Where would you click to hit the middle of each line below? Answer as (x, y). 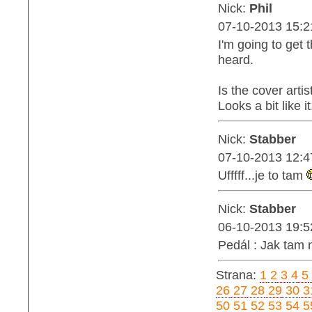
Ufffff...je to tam (262, 175)
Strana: (238, 275)
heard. (236, 60)
